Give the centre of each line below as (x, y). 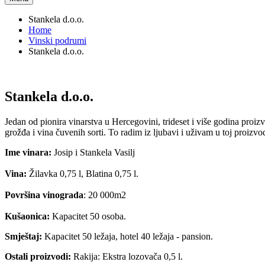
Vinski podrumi (57, 41)
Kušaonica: (27, 216)
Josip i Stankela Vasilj (93, 152)
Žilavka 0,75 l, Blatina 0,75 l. (83, 173)
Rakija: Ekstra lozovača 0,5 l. (127, 256)
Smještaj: (23, 236)
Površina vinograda (44, 195)
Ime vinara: (28, 152)
